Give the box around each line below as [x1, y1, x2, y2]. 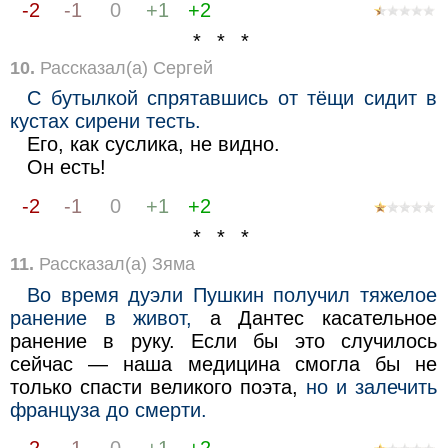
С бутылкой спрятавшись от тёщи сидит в [27, 87, 438, 110]
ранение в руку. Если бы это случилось [9, 329, 438, 352]
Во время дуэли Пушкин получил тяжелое [27, 283, 438, 306]
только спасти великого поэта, [9, 375, 307, 398]
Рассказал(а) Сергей [34, 57, 213, 78]
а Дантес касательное [192, 306, 438, 329]
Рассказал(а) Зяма [33, 253, 195, 274]
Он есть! [27, 156, 107, 179]
